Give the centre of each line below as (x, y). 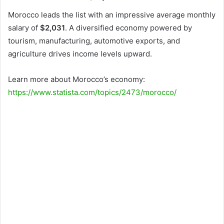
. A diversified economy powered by (128, 28)
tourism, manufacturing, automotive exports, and (94, 41)
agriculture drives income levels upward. (80, 54)
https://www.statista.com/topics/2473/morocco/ (92, 92)
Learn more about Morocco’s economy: (76, 79)
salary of (24, 28)
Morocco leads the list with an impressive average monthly (112, 15)
